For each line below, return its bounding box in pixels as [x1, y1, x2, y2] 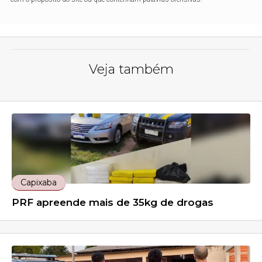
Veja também [88, 61, 174, 78]
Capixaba [20, 177, 57, 188]
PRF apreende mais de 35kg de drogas [12, 196, 214, 209]
